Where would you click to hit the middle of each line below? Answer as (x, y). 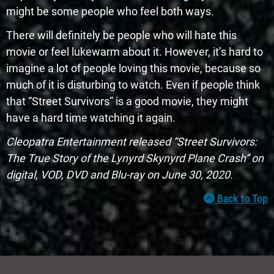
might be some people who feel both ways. (110, 11)
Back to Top (241, 198)
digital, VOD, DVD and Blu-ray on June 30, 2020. (120, 174)
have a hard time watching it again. (91, 117)
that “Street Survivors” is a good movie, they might (127, 101)
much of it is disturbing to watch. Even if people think (133, 84)
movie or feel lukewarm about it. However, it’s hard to (135, 51)
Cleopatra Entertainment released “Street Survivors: (131, 141)
